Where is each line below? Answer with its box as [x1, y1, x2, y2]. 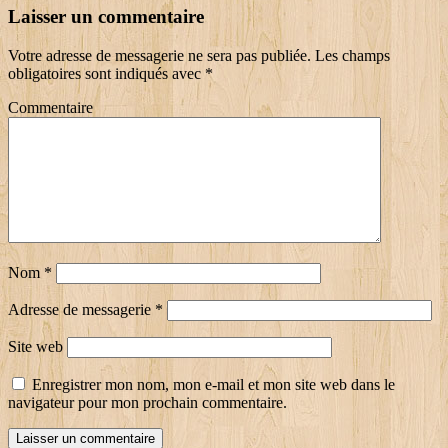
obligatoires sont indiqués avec [8, 64, 205, 82]
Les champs [311, 46, 390, 64]
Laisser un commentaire [8, 5, 204, 27]
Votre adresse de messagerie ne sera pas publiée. [8, 46, 311, 64]
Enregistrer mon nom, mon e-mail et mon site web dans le [32, 375, 395, 393]
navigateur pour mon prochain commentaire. [8, 393, 287, 411]
